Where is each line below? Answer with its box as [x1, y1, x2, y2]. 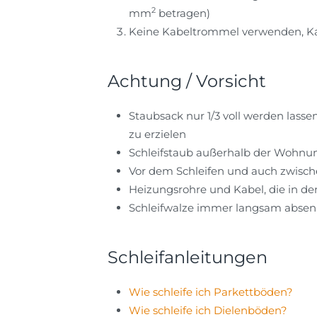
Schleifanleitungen [108, 247, 267, 267]
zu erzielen [129, 127, 186, 141]
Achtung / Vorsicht [108, 71, 266, 91]
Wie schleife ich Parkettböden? [129, 285, 293, 299]
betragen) [156, 6, 210, 20]
